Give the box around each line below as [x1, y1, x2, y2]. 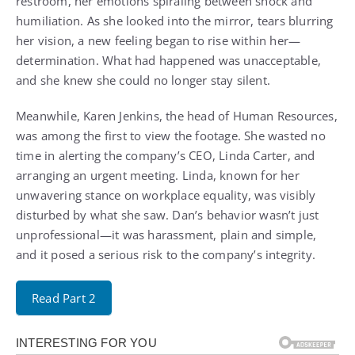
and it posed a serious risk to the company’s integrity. [16, 246, 316, 262]
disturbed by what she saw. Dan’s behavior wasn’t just [16, 207, 319, 223]
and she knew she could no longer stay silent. [16, 72, 271, 88]
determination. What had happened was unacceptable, [16, 52, 322, 68]
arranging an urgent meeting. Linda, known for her [16, 167, 300, 183]
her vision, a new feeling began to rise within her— [16, 32, 301, 48]
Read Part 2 [32, 290, 97, 306]
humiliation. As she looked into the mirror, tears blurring [16, 13, 334, 29]
